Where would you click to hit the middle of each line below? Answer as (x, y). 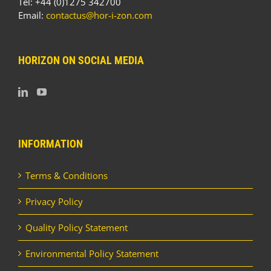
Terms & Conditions (67, 176)
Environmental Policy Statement (92, 254)
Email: (32, 15)
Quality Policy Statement (77, 228)
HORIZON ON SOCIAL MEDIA (81, 60)
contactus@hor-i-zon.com (99, 15)
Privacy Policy (54, 202)
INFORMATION (51, 144)
